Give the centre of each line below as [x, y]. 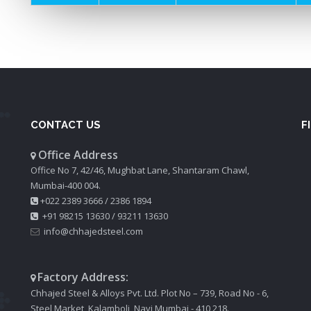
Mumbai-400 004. [66, 185]
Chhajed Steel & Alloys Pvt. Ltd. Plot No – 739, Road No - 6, [150, 293]
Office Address [77, 155]
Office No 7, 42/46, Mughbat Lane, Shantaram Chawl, [140, 170]
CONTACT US [66, 125]
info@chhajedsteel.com [93, 231]
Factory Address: [83, 277]
